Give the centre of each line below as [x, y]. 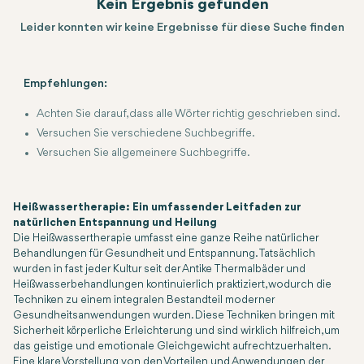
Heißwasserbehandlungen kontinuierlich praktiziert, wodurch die [172, 285]
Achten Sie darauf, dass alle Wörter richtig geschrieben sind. [188, 114]
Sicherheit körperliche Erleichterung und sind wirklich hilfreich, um [176, 331]
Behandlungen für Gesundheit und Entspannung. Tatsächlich [164, 254]
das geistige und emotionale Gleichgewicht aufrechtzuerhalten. [171, 347]
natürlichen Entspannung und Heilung [115, 223]
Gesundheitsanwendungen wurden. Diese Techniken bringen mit [174, 316]
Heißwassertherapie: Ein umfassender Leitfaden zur [157, 208]
